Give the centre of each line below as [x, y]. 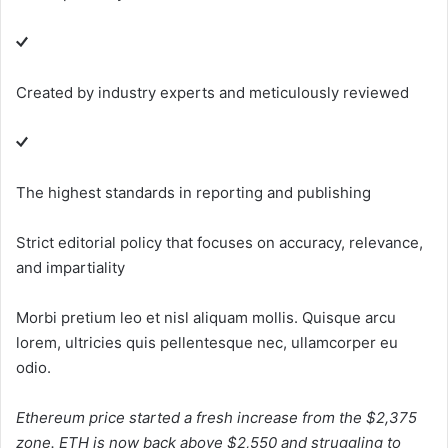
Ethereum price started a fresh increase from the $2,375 [216, 417]
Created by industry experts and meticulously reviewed [212, 92]
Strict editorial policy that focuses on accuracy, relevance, [219, 242]
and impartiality [70, 267]
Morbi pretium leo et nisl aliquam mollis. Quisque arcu [206, 317]
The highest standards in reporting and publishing [193, 192]
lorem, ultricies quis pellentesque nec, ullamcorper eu [207, 342]
